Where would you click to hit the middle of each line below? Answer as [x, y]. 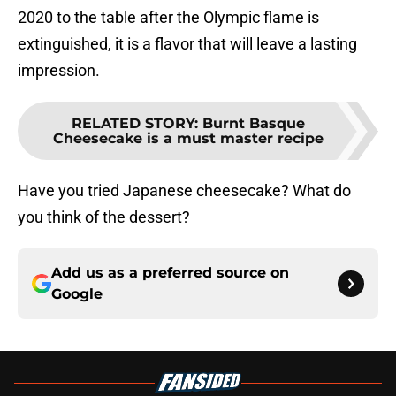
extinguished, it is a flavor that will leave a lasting [187, 44]
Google [77, 294]
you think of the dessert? [104, 217]
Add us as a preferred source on [170, 273]
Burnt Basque [254, 124]
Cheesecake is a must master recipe [188, 139]
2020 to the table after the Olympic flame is [168, 18]
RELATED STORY [133, 124]
